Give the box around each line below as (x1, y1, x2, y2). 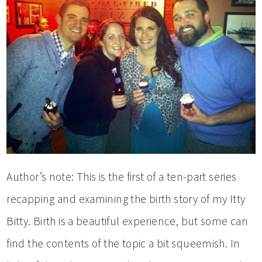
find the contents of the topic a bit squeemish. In (6, 236, 240, 250)
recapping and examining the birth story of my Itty (6, 191, 246, 206)
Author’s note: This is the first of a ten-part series (6, 169, 237, 184)
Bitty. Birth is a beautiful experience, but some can (6, 213, 249, 228)
